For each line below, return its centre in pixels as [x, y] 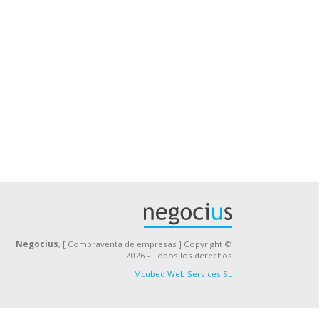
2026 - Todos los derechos [178, 255]
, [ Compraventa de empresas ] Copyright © [145, 244]
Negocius [37, 244]
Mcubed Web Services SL [183, 274]
